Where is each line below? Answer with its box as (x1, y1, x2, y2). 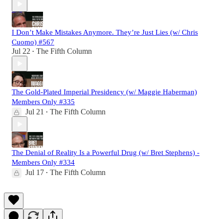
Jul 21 (25, 108, 44, 116)
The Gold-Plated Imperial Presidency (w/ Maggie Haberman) (12, 88, 197, 96)
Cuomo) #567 (12, 38, 54, 46)
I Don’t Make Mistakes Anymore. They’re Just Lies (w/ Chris (12, 28, 198, 37)
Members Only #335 (12, 98, 75, 106)
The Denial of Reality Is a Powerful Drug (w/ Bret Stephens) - (12, 149, 199, 157)
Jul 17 (25, 168, 44, 177)
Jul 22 (12, 47, 30, 56)
